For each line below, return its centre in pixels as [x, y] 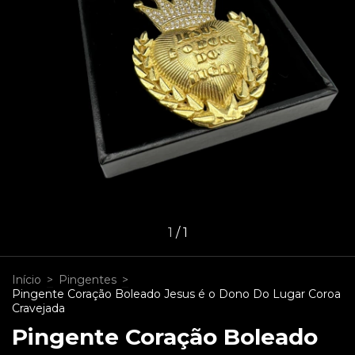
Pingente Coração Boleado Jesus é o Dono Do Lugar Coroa [176, 294]
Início [27, 279]
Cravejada [38, 308]
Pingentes [88, 279]
